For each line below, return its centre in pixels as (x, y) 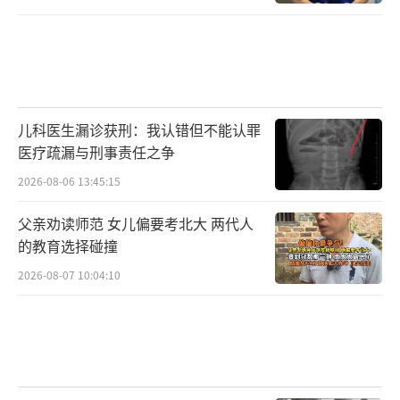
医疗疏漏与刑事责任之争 (96, 151)
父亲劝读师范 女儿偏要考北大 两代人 (136, 223)
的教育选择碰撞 (68, 245)
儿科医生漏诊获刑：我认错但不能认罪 (139, 129)
